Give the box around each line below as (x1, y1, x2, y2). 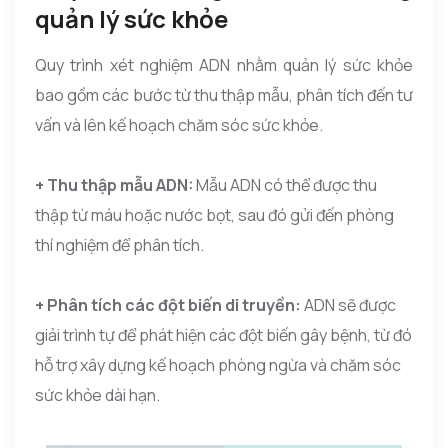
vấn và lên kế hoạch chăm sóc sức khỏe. (35, 113, 323, 136)
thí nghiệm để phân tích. (35, 233, 204, 256)
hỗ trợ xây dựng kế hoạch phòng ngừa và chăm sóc (35, 353, 401, 376)
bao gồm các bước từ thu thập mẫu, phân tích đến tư (35, 83, 413, 106)
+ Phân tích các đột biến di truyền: (35, 293, 304, 316)
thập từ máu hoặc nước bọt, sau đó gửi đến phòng (35, 203, 394, 226)
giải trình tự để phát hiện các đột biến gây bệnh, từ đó (35, 323, 412, 346)
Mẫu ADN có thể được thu (196, 173, 377, 196)
